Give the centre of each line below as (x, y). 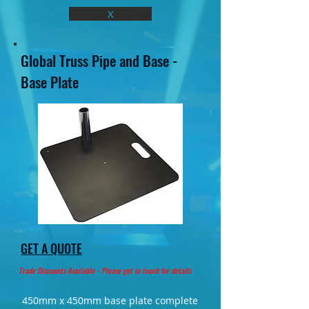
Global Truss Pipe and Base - (99, 60)
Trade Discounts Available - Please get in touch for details (105, 270)
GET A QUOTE (51, 248)
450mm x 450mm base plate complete (110, 300)
